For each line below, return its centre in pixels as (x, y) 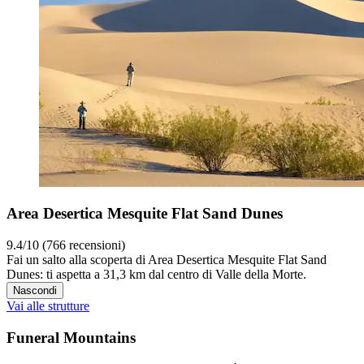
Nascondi (35, 290)
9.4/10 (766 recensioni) (66, 245)
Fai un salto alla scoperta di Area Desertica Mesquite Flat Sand (167, 259)
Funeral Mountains (71, 337)
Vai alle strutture (48, 305)
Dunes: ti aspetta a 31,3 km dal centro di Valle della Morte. (156, 274)
